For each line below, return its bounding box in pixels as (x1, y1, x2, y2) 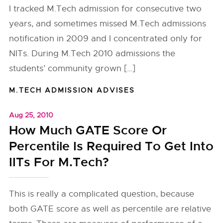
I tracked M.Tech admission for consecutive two (9, 3, 202, 14)
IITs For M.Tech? (9, 154, 110, 170)
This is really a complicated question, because (9, 189, 195, 199)
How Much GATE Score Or (9, 122, 167, 138)
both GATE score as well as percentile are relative (9, 204, 212, 214)
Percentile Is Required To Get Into (9, 138, 214, 154)
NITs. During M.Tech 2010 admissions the (9, 48, 176, 59)
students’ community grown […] (9, 63, 136, 74)
